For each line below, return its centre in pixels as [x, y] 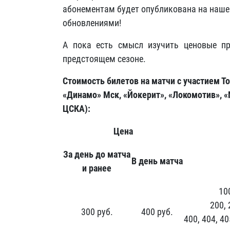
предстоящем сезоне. [104, 59]
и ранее [97, 168]
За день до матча [97, 154]
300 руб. [97, 212]
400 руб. [157, 212]
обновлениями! [92, 23]
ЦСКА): [76, 109]
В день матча [157, 161]
